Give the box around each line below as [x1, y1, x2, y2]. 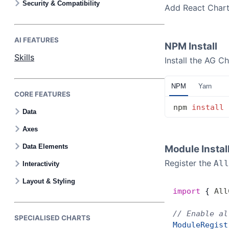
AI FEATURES [14, 36, 59, 44]
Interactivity [22, 159, 59, 168]
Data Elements [22, 142, 68, 150]
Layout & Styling [22, 177, 75, 185]
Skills [14, 52, 34, 62]
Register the [165, 158, 214, 168]
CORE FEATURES [14, 90, 71, 98]
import [173, 187, 200, 196]
